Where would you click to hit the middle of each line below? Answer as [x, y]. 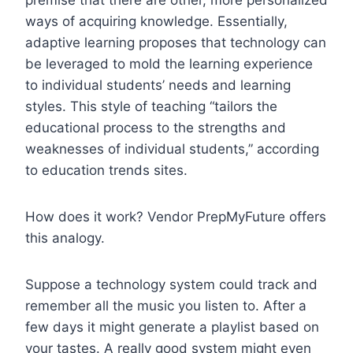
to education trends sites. [106, 170]
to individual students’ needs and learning [158, 85]
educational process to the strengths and [156, 127]
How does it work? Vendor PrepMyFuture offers [176, 216]
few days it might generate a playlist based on [172, 327]
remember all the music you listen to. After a [166, 305]
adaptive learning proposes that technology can [176, 42]
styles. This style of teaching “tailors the [151, 106]
